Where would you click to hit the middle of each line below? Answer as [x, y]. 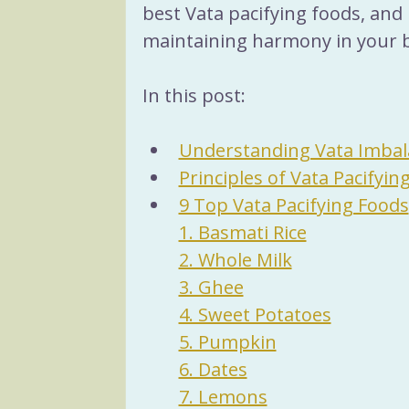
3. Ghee [211, 287]
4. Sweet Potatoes [255, 315]
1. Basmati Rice [242, 232]
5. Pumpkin [227, 342]
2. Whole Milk [235, 260]
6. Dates [213, 369]
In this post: [194, 95]
